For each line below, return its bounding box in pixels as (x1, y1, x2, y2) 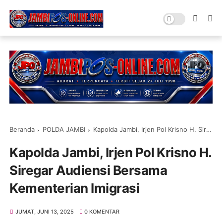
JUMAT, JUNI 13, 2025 (15, 208, 74, 215)
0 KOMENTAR (84, 208, 120, 215)
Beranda (9, 125, 35, 133)
